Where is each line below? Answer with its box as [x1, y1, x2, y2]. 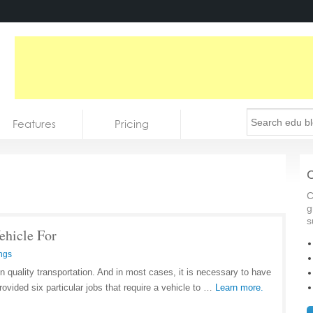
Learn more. [215, 282, 263, 293]
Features [12, 117, 56, 131]
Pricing [115, 117, 149, 131]
